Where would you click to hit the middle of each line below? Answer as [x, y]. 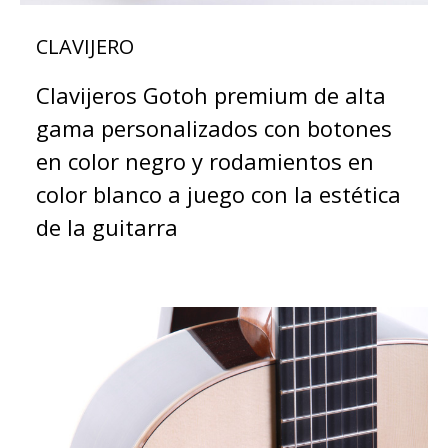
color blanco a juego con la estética [218, 193]
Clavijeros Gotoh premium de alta [211, 94]
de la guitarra [107, 226]
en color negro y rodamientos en [205, 160]
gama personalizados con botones [214, 127]
